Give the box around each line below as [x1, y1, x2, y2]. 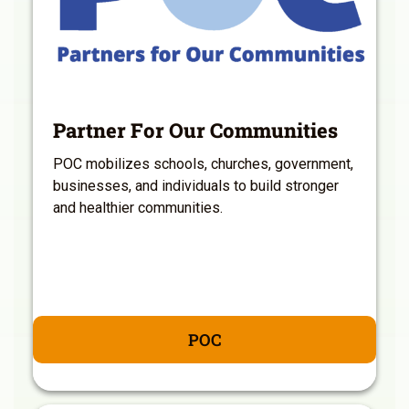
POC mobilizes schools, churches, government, [53, 154, 353, 173]
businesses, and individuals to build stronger [53, 176, 339, 194]
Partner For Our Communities [53, 116, 338, 143]
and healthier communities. [53, 198, 223, 216]
